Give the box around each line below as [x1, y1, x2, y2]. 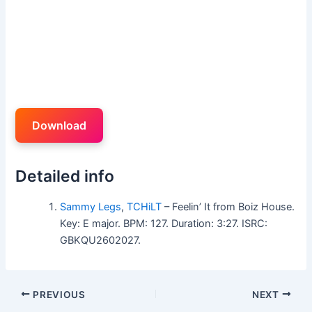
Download [32, 118, 87, 132]
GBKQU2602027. [60, 233, 141, 247]
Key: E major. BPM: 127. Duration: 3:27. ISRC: [60, 217, 268, 230]
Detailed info [15, 166, 115, 186]
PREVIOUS [30, 288, 86, 300]
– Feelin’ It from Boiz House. [162, 200, 295, 213]
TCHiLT [127, 200, 162, 213]
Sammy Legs [60, 200, 122, 213]
